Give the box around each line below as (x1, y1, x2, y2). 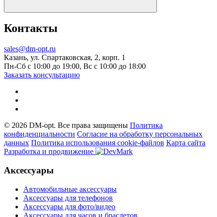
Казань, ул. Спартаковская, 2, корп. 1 (4, 53, 125, 62)
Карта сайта (166, 139, 205, 147)
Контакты (4, 22, 58, 35)
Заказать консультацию (4, 71, 80, 79)
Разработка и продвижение (4, 147, 95, 156)
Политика (130, 121, 163, 130)
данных (4, 139, 29, 147)
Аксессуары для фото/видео (23, 202, 115, 211)
